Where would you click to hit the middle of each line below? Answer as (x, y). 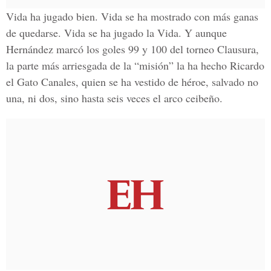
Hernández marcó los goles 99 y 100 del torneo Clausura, (132, 49)
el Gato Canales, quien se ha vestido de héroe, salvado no (132, 82)
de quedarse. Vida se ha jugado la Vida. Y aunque (116, 33)
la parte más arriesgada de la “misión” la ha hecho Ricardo (135, 65)
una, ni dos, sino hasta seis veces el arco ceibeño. (114, 98)
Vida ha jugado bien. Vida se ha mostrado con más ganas (132, 16)
